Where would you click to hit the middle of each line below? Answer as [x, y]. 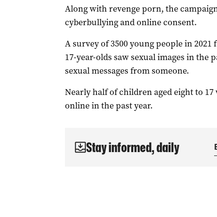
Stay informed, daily [132, 147]
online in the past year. [108, 106]
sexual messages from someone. [127, 71]
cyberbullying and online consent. [131, 22]
